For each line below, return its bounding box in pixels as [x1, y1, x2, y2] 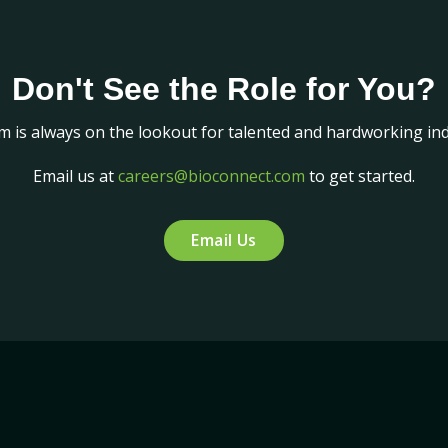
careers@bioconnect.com [118, 165, 305, 188]
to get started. [305, 165, 415, 188]
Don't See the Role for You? [12, 70, 436, 107]
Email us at [33, 165, 118, 188]
